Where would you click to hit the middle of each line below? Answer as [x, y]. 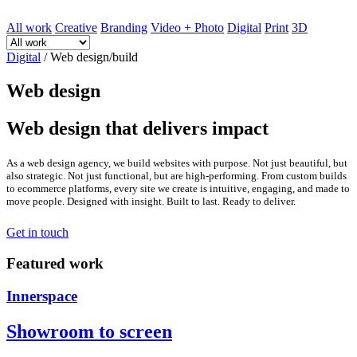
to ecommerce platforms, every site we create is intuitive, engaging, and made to [178, 188]
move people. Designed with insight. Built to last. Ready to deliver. [151, 201]
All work [29, 27]
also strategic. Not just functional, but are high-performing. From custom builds [177, 175]
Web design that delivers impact [137, 128]
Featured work [55, 263]
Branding [124, 27]
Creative [76, 27]
